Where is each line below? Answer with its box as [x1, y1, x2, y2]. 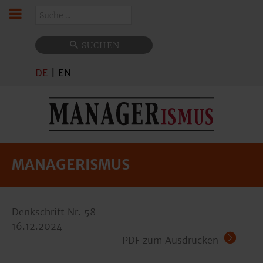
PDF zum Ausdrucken [122, 234, 218, 246]
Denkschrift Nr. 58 [12, 206, 96, 218]
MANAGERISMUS [12, 156, 130, 174]
